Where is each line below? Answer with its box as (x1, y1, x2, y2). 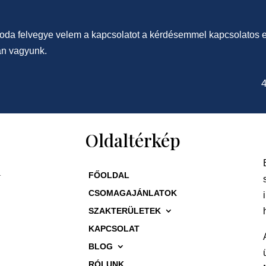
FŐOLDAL (88, 170, 130, 180)
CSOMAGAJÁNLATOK (88, 188, 178, 198)
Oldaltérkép (85, 128, 180, 152)
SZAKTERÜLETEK (88, 205, 161, 216)
